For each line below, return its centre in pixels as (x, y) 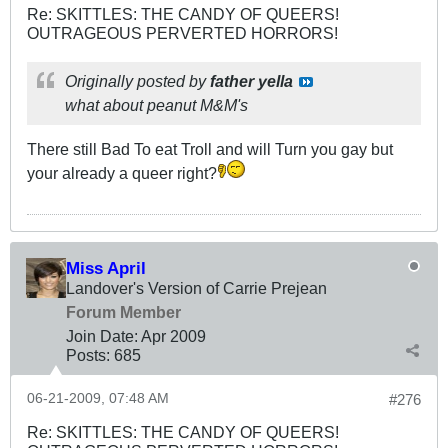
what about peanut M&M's (156, 105)
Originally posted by (137, 81)
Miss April (106, 268)
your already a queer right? (122, 173)
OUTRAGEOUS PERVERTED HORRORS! (182, 33)
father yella (251, 81)
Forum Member (123, 312)
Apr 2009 (173, 336)
